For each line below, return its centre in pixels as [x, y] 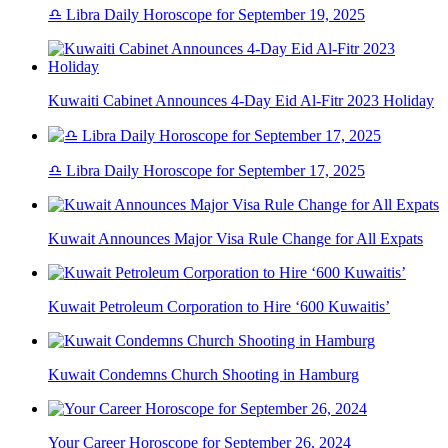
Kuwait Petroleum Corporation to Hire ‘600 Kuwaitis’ [219, 307]
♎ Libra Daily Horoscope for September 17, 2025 [206, 171]
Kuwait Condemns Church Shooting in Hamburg [203, 375]
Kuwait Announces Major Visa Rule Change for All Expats [235, 239]
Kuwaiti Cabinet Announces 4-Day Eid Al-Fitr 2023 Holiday [241, 101]
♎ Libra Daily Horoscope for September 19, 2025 [206, 15]
